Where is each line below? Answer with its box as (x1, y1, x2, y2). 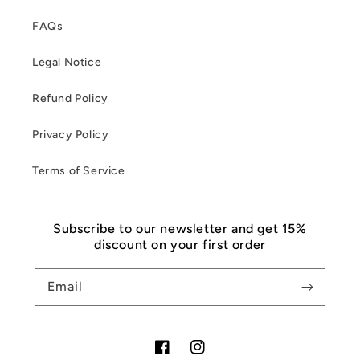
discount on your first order (94, 237, 266, 253)
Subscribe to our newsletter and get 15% (53, 221, 307, 237)
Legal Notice (32, 55, 102, 70)
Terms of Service (32, 164, 125, 178)
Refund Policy (32, 92, 108, 106)
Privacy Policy (32, 128, 109, 142)
